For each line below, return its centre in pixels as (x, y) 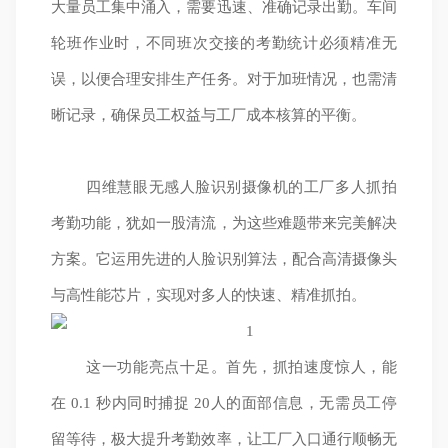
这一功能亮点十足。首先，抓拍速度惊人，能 (241, 367)
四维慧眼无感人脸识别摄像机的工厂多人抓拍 (241, 187)
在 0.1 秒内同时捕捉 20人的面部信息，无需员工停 (224, 403)
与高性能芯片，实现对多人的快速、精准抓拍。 (209, 295)
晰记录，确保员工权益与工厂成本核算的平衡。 (209, 115)
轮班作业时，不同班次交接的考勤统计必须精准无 (224, 43)
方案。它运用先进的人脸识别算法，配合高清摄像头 (224, 259)
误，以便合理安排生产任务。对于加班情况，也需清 (224, 79)
